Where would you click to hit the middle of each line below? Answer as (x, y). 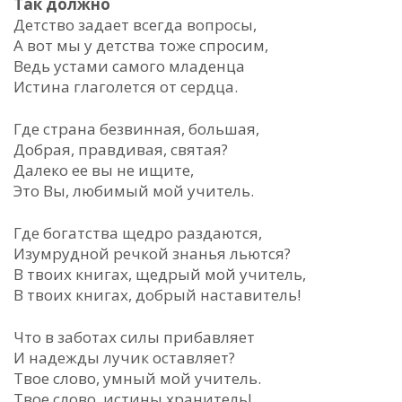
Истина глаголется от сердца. (126, 87)
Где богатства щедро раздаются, (138, 233)
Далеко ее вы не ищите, (104, 170)
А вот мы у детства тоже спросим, (141, 45)
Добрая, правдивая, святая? (121, 149)
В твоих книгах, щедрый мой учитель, (160, 274)
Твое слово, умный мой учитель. (137, 378)
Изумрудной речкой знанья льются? (152, 253)
